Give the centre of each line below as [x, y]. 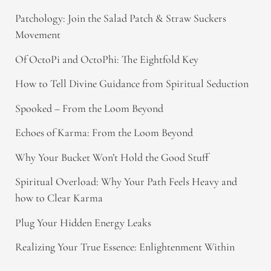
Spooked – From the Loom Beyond [89, 108]
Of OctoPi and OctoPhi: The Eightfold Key [107, 59]
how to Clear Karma [59, 198]
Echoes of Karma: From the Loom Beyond [104, 133]
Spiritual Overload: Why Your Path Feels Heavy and [126, 182]
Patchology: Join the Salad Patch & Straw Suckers [121, 18]
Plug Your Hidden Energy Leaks [83, 222]
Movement [38, 35]
